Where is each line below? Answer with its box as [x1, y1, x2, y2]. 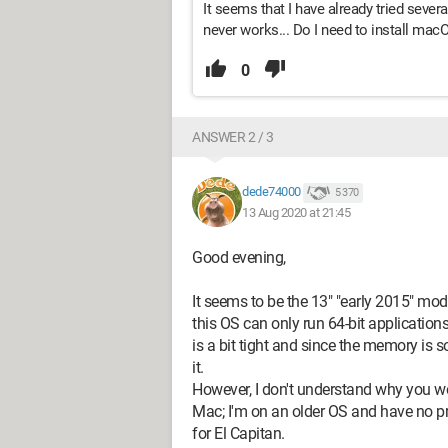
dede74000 [242, 184, 301, 200]
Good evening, [192, 248, 286, 267]
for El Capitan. [192, 424, 285, 443]
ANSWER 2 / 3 [192, 129, 273, 145]
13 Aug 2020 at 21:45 [242, 204, 350, 220]
